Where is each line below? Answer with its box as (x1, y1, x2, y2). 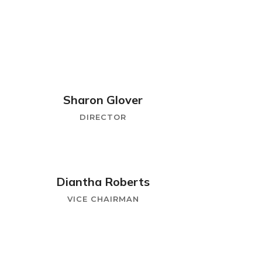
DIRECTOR (80, 112, 126, 122)
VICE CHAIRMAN (67, 194, 139, 204)
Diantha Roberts (56, 174, 150, 189)
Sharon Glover (63, 92, 143, 107)
